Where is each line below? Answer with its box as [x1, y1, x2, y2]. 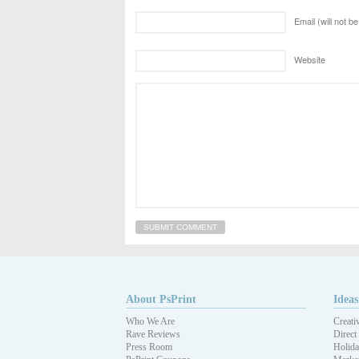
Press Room [126, 341, 172, 353]
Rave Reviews [126, 329, 180, 341]
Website [294, 52, 325, 66]
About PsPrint [126, 293, 196, 306]
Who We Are [126, 316, 175, 328]
